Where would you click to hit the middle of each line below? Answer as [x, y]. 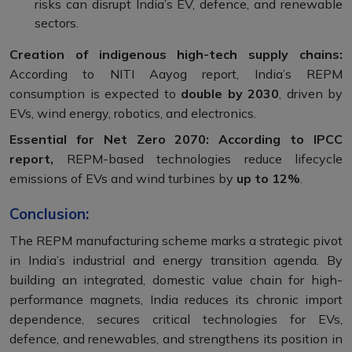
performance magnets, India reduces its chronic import [176, 300]
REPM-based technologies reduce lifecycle [204, 159]
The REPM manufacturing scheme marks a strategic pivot [176, 241]
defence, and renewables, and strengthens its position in [176, 339]
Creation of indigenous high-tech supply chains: [176, 55]
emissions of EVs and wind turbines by [123, 179]
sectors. [57, 23]
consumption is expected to [95, 94]
